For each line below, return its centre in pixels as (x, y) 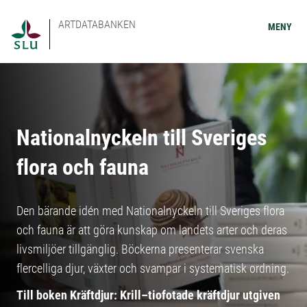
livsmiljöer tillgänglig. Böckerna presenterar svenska (140, 249)
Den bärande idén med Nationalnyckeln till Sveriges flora (150, 211)
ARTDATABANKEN (97, 24)
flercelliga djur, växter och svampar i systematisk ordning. (153, 268)
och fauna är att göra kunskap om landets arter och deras (152, 230)
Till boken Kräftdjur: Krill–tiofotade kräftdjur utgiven (148, 295)
